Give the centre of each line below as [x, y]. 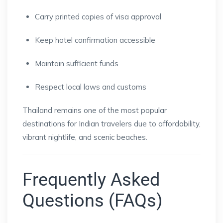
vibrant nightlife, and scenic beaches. [85, 137]
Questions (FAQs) [93, 201]
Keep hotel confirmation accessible [95, 40]
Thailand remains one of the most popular [95, 111]
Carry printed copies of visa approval [98, 17]
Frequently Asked [91, 180]
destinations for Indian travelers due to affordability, [111, 124]
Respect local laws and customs [91, 87]
